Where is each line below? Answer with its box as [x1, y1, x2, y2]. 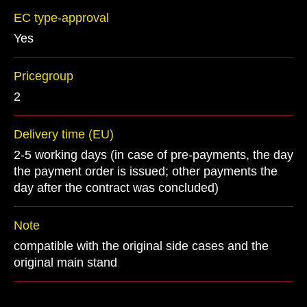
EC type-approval [14, 11, 109, 25]
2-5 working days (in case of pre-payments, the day [14, 148, 293, 162]
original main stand [14, 256, 117, 269]
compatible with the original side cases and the [14, 239, 269, 253]
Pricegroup [14, 69, 73, 83]
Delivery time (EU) [14, 127, 114, 141]
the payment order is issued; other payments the [14, 164, 278, 178]
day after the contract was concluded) [14, 181, 219, 195]
